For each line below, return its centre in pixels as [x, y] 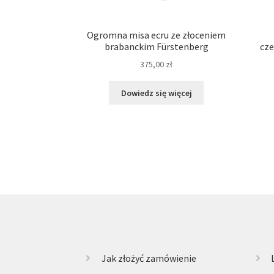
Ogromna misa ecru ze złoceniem [157, 35]
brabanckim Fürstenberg [156, 46]
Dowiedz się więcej [156, 93]
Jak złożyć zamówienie [149, 258]
